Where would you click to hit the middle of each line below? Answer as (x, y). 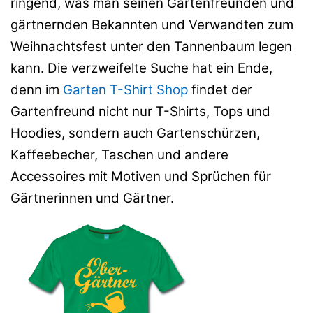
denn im (37, 89)
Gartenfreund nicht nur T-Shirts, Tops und (140, 111)
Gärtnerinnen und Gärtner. (92, 198)
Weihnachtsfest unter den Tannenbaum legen (151, 46)
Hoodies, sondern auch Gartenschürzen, (135, 133)
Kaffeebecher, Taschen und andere (119, 154)
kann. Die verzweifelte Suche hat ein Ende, (141, 68)
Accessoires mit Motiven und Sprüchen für (141, 176)
